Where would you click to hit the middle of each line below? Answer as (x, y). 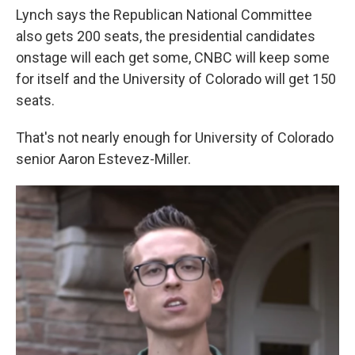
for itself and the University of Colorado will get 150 (176, 78)
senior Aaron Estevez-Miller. (103, 158)
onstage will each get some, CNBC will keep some (173, 57)
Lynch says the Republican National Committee (164, 14)
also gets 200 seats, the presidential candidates (166, 36)
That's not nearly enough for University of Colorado (175, 137)
